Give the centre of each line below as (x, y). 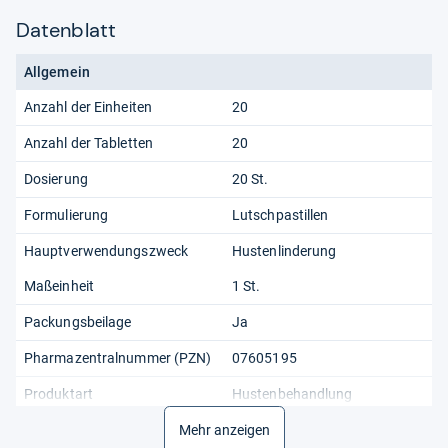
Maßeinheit (59, 285)
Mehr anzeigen (224, 429)
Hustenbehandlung (292, 393)
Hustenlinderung (284, 250)
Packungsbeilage (78, 321)
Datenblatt (66, 29)
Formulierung (66, 214)
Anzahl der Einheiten (88, 106)
